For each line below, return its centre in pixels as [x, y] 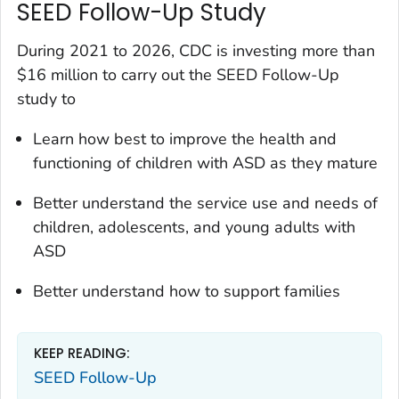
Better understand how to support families [187, 292]
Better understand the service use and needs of [205, 204]
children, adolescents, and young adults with [194, 228]
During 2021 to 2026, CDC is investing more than [196, 51]
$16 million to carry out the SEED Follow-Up [178, 75]
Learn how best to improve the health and [185, 139]
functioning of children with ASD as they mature [205, 163]
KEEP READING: [82, 354]
